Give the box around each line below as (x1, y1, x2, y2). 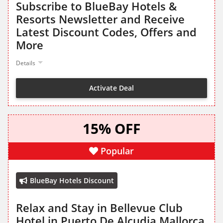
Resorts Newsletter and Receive (16, 11, 185, 27)
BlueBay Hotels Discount (30, 176, 114, 186)
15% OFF (83, 119, 140, 138)
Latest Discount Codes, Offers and (16, 24, 197, 40)
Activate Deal (89, 83, 134, 93)
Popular (101, 145, 134, 157)
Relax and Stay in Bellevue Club (16, 200, 183, 216)
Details (16, 59, 35, 68)
